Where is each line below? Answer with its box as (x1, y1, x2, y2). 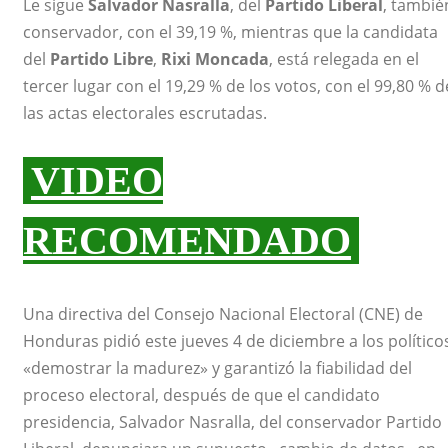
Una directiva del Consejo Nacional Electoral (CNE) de (23, 303, 423, 325)
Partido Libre (50, 48, 153, 70)
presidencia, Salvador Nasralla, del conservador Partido (23, 411, 442, 433)
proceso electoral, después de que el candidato (23, 384, 380, 406)
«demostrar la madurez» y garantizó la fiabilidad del (23, 357, 412, 379)
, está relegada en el (269, 48, 419, 70)
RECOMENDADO (23, 218, 351, 263)
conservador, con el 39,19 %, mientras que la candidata (23, 21, 438, 43)
